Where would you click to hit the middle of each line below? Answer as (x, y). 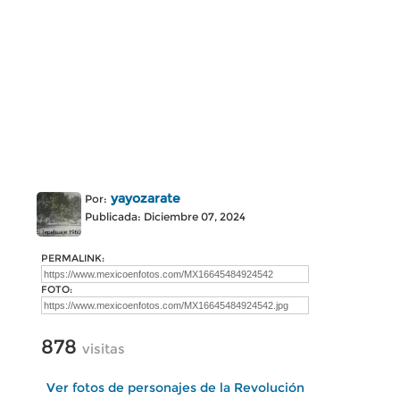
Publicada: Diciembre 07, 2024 (165, 217)
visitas (104, 349)
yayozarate (146, 198)
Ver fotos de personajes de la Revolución (175, 387)
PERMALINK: (73, 258)
